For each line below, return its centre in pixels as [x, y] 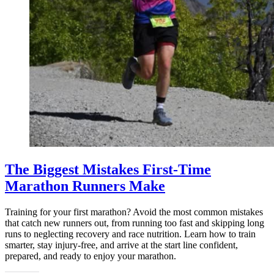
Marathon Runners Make [85, 186]
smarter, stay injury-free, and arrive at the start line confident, [121, 245]
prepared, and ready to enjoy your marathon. [91, 256]
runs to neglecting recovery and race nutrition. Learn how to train [130, 234]
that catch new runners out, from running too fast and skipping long [135, 223]
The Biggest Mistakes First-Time [108, 169]
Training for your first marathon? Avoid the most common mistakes [134, 212]
